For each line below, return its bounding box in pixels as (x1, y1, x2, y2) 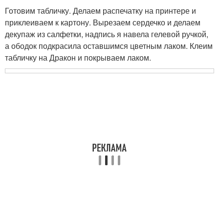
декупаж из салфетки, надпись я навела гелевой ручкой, (5, 28, 208, 40)
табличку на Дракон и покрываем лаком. (5, 52, 151, 63)
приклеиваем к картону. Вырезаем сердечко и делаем (5, 17, 200, 28)
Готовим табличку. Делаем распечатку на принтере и (5, 5, 196, 16)
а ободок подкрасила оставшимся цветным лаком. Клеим (5, 40, 213, 51)
